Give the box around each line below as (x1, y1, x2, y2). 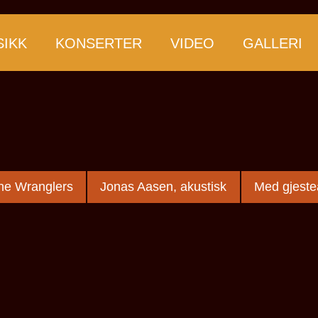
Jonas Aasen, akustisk (100, 179, 227, 194)
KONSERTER (55, 35, 142, 51)
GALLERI (243, 35, 302, 51)
